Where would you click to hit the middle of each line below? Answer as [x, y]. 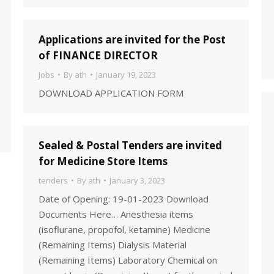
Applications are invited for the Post [132, 39]
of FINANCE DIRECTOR [98, 55]
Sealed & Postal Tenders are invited [130, 145]
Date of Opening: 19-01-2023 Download [124, 199]
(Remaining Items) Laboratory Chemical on [128, 260]
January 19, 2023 [126, 75]
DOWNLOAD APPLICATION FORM [111, 93]
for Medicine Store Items [103, 161]
